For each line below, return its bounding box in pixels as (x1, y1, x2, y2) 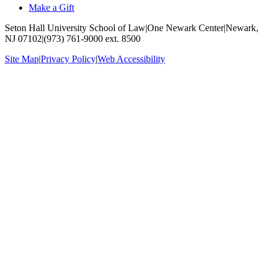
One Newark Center (147, 23, 224, 33)
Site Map (5, 54, 39, 65)
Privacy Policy (41, 54, 96, 65)
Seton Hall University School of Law (5, 23, 145, 33)
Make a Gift (29, 2, 74, 13)
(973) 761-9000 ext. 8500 (44, 33, 141, 44)
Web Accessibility (98, 54, 165, 65)
